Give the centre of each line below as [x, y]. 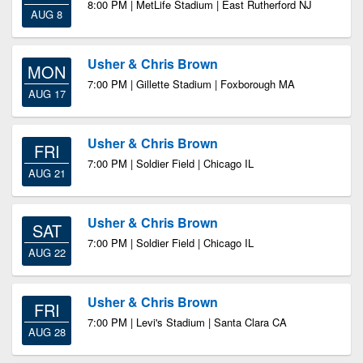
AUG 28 [47, 332]
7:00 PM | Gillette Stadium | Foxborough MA [191, 84]
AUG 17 [47, 94]
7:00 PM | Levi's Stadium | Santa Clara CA [187, 322]
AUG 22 [47, 252]
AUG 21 [47, 173]
